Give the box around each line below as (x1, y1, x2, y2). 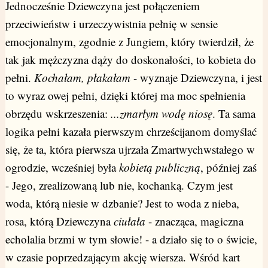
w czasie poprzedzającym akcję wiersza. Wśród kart (5, 249, 240, 265)
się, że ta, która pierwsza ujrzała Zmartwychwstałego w (5, 142, 255, 157)
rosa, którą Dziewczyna (5, 214, 114, 229)
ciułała (113, 214, 145, 229)
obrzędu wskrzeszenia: (5, 106, 111, 121)
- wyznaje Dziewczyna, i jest (130, 70, 262, 86)
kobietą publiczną (118, 160, 200, 175)
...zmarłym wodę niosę (110, 106, 212, 121)
